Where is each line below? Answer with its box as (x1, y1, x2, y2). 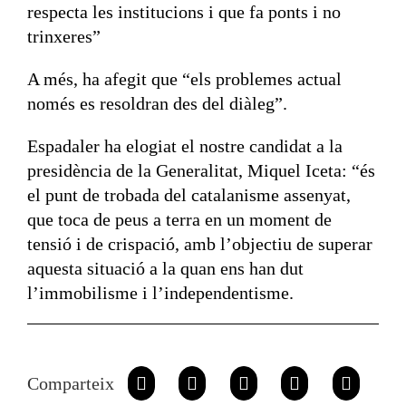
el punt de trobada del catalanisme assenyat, (26, 185, 351, 205)
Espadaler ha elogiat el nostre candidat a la (26, 136, 343, 156)
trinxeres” (26, 26, 101, 46)
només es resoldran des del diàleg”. (26, 93, 287, 113)
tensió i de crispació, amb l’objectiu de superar (26, 234, 372, 254)
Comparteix (26, 372, 114, 393)
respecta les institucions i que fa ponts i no (26, 2, 341, 22)
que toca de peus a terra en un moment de (26, 209, 332, 229)
